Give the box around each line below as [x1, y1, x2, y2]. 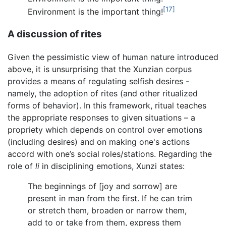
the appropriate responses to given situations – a [8, 112, 195, 123]
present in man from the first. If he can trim [28, 193, 192, 204]
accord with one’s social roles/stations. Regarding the [8, 149, 212, 159]
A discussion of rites [8, 28, 102, 40]
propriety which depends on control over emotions [8, 125, 202, 135]
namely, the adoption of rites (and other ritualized [8, 88, 198, 99]
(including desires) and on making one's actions [8, 137, 190, 147]
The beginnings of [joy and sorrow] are [28, 181, 177, 192]
